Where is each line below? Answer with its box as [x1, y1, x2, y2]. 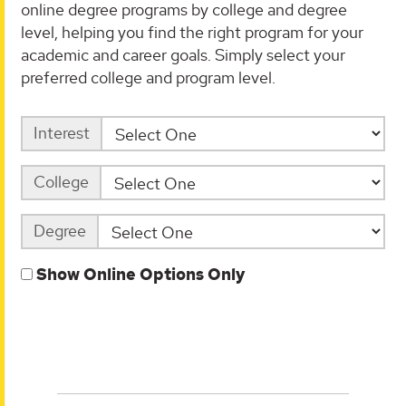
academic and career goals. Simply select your [21, 43, 345, 65]
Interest [34, 121, 90, 143]
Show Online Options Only [36, 263, 246, 285]
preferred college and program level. [21, 66, 275, 88]
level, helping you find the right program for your [21, 21, 363, 43]
